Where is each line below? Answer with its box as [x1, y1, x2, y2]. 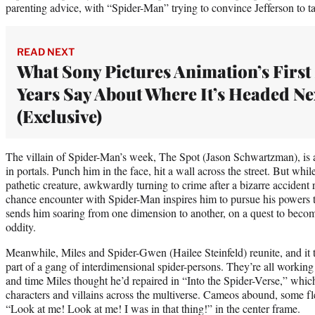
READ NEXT [17, 45, 75, 58]
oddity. [6, 219, 36, 234]
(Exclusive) [17, 104, 102, 127]
